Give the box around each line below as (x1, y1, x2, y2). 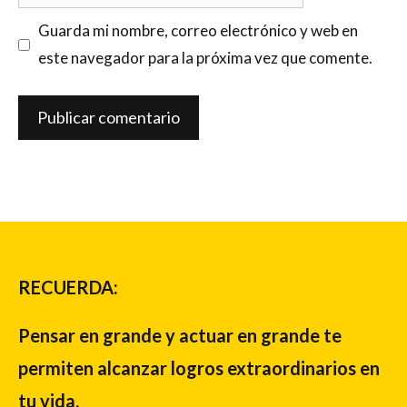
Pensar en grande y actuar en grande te (18, 323, 342, 346)
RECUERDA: (18, 275, 118, 298)
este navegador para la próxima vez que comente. (37, 48, 372, 68)
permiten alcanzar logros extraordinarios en (18, 356, 380, 379)
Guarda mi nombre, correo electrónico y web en (37, 21, 358, 41)
